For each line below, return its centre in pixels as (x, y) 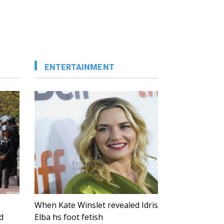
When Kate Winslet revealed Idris (96, 205)
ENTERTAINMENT (79, 67)
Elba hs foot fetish (68, 217)
